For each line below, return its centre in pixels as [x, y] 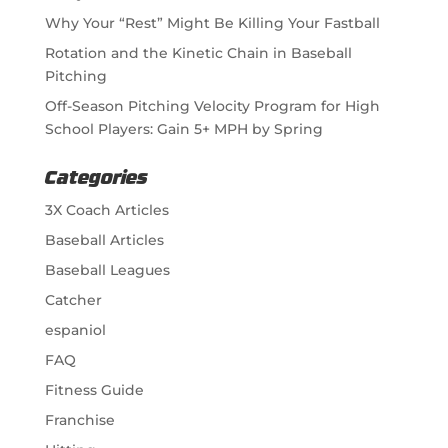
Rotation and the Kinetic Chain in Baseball [198, 52]
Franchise [79, 419]
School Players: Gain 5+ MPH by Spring [183, 128]
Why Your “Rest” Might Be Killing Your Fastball [212, 22]
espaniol [75, 329]
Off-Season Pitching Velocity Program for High [212, 105]
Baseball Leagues [107, 269]
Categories [96, 179]
